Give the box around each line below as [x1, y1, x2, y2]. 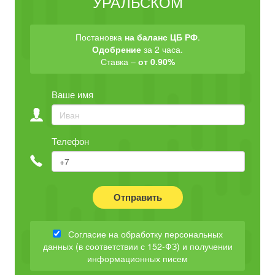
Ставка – [100, 55, 138, 68]
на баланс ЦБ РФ [124, 31, 198, 43]
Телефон [52, 134, 89, 147]
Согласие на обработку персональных [60, 228, 223, 240]
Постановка [75, 31, 125, 43]
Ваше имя [52, 88, 93, 101]
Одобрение [92, 43, 141, 55]
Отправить [113, 190, 162, 204]
